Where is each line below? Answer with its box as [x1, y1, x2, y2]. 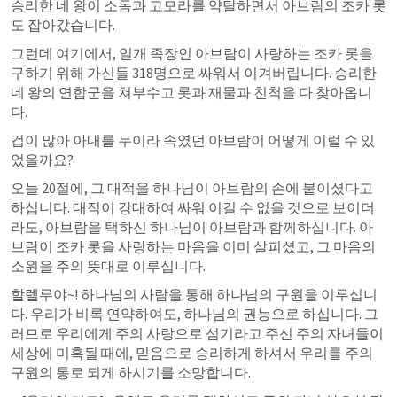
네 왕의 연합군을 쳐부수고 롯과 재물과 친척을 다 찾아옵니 [11, 83, 372, 101]
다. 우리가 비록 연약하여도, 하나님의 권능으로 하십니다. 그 [11, 305, 378, 323]
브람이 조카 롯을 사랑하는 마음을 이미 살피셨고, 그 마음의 [11, 237, 376, 255]
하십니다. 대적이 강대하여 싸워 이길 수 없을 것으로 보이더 [11, 198, 375, 216]
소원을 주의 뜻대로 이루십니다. [11, 257, 208, 275]
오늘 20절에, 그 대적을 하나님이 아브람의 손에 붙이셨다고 [11, 179, 373, 197]
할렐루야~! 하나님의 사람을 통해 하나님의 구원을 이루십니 [11, 285, 378, 303]
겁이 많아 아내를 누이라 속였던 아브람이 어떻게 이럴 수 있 [11, 131, 375, 149]
